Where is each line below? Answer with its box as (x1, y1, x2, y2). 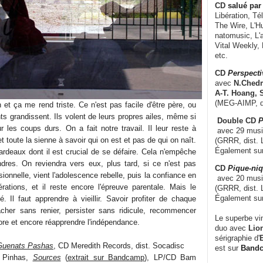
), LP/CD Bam (144, 252, 196, 262)
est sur (215, 243, 241, 252)
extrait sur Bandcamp (68, 252, 144, 262)
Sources (32, 252, 61, 262)
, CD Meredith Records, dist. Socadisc (53, 241, 184, 250)
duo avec (215, 223, 246, 232)
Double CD (208, 116, 258, 125)
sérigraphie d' (215, 233, 259, 242)
